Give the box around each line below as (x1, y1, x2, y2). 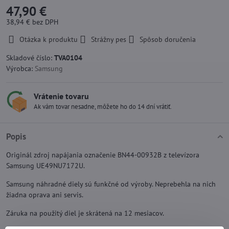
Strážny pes (91, 35, 126, 44)
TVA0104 (54, 53, 82, 62)
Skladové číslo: (6, 53, 54, 62)
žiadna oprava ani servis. (6, 190, 83, 199)
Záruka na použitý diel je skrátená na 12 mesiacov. (6, 209, 164, 218)
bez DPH (32, 17, 58, 27)
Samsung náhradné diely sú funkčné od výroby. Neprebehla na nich (6, 179, 216, 189)
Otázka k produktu (19, 35, 78, 44)
